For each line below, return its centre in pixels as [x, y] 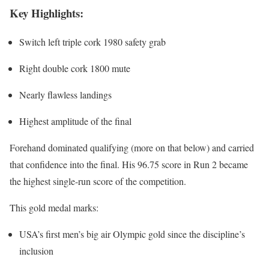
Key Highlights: [47, 13]
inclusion [36, 251]
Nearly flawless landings [65, 95]
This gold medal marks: [54, 208]
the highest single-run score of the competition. [98, 181]
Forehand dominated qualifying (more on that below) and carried [132, 148]
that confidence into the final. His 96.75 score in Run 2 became [129, 165]
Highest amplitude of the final [75, 121]
